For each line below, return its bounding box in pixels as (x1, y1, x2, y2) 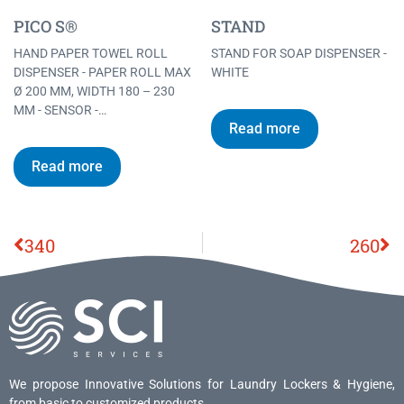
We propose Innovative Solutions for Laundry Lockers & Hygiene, (9, 377, 395, 392)
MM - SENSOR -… (14, 102, 106, 117)
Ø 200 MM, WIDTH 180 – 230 (14, 83, 175, 98)
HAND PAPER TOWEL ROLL (14, 45, 168, 60)
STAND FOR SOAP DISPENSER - (211, 45, 387, 60)
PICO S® (14, 14, 78, 37)
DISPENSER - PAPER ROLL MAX (14, 64, 191, 79)
